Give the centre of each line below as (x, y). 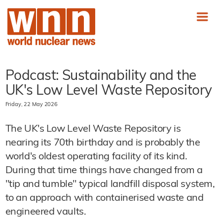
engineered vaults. (46, 212)
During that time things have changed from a (104, 171)
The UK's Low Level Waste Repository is (93, 129)
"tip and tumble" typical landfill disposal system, (110, 184)
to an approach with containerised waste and (104, 198)
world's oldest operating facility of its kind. (96, 157)
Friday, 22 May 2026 (32, 105)
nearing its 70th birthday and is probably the (103, 143)
